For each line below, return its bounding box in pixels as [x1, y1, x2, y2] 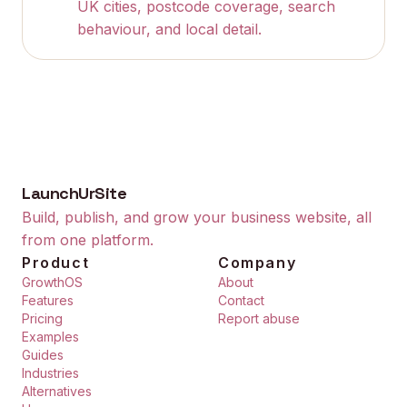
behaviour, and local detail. [77, 20, 262, 38]
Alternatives [22, 383, 92, 399]
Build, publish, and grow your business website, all [22, 208, 372, 226]
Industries [22, 365, 79, 381]
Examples [22, 329, 79, 344]
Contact [218, 293, 264, 308]
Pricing [22, 311, 63, 326]
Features [22, 293, 74, 308]
